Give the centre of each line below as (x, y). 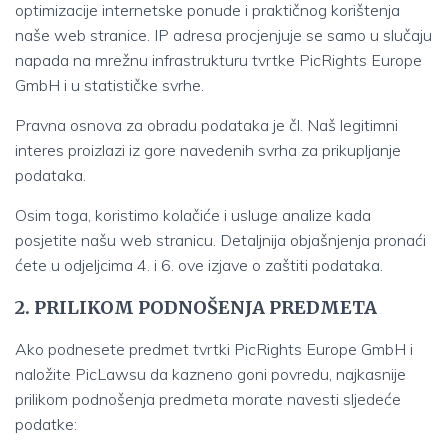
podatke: (46, 424)
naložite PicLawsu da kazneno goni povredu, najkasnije (210, 374)
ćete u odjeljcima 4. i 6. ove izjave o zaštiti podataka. (199, 265)
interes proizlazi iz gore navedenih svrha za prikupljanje (208, 150)
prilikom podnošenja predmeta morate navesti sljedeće (208, 399)
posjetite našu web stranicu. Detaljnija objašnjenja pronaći (220, 240)
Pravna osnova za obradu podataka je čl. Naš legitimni (206, 125)
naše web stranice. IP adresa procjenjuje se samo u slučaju (223, 35)
